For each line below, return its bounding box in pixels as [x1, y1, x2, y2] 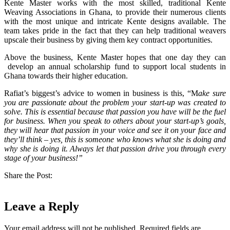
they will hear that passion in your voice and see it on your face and [4, 126, 226, 135]
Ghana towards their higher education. [4, 71, 128, 80]
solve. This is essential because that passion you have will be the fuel [4, 107, 226, 116]
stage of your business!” [4, 154, 83, 162]
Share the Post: [4, 171, 52, 180]
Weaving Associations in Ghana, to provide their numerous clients [4, 8, 226, 16]
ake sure [198, 89, 226, 98]
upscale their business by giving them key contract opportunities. [4, 35, 213, 44]
